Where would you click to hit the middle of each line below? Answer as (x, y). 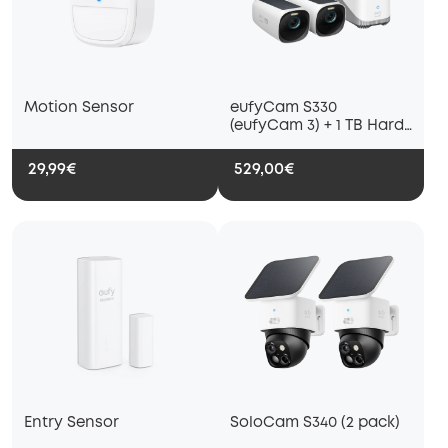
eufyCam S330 (283, 108)
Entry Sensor (71, 423)
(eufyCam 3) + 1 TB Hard (317, 126)
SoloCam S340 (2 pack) (315, 423)
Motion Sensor (79, 108)
